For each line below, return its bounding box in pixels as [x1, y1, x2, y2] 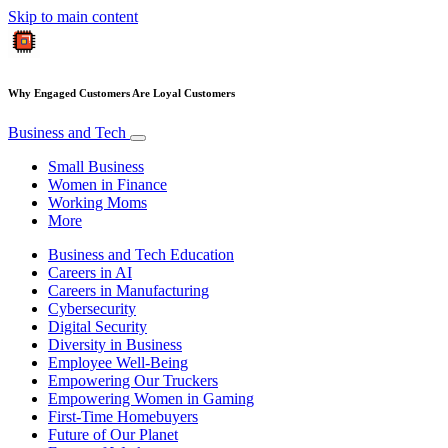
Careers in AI [48, 263, 132, 281]
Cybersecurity [48, 299, 136, 317]
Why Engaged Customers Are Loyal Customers [8, 86, 235, 99]
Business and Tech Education [48, 245, 234, 263]
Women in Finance [48, 175, 167, 193]
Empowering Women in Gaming [48, 389, 254, 407]
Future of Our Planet [48, 425, 178, 443]
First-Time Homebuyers [48, 407, 198, 425]
